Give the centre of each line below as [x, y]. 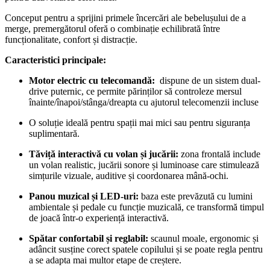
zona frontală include [219, 154]
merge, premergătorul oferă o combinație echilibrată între [112, 29]
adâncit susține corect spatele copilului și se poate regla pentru [146, 250]
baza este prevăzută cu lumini [196, 196]
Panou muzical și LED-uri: [84, 196]
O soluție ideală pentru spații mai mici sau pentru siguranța [140, 123]
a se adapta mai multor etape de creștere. [105, 260]
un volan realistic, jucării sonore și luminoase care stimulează [144, 165]
